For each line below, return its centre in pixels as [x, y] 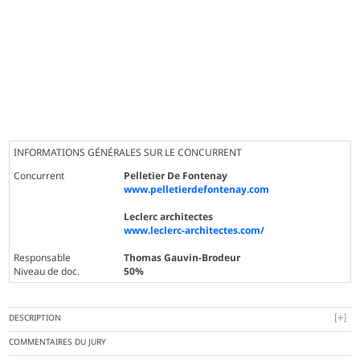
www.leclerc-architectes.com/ [194, 231]
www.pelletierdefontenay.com [197, 190]
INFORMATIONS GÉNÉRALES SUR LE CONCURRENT [128, 153]
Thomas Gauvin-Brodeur [182, 258]
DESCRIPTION [35, 318]
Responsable [43, 258]
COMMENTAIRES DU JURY [58, 342]
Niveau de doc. [47, 272]
